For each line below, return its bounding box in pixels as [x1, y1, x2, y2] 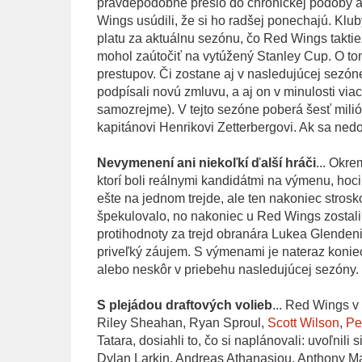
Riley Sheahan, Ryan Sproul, [96, 315, 267, 330]
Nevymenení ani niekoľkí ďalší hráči [96, 155, 316, 170]
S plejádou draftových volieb [96, 297, 272, 312]
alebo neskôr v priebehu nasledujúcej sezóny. [96, 262, 359, 276]
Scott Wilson [267, 315, 339, 330]
